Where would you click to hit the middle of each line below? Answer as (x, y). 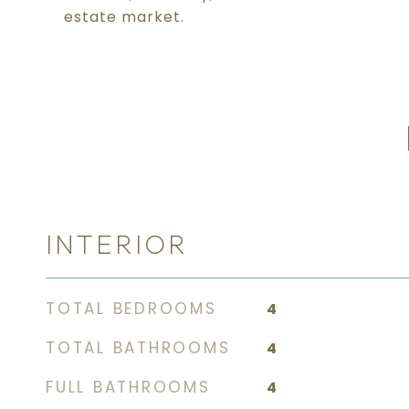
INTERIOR (117, 244)
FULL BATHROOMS (128, 387)
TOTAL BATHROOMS (138, 348)
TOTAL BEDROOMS (131, 309)
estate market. (124, 17)
